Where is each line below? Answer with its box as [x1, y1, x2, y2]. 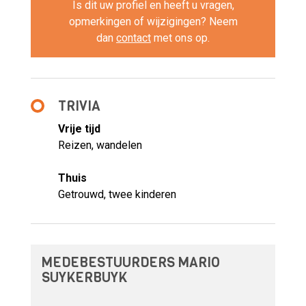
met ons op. [151, 31, 210, 45]
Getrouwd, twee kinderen [58, 188, 176, 201]
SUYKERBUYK [42, 268, 127, 288]
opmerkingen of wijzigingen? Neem [68, 15, 238, 29]
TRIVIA [58, 97, 100, 116]
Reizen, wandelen [58, 139, 142, 152]
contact [116, 31, 151, 45]
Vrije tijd [58, 122, 100, 136]
